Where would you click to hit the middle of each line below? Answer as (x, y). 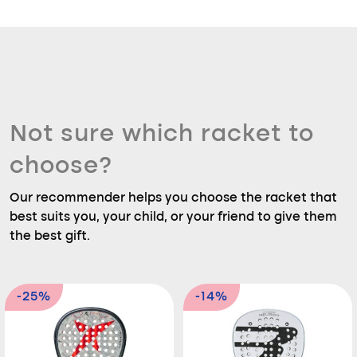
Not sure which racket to (162, 135)
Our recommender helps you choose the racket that (173, 198)
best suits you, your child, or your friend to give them (173, 218)
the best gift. (50, 237)
